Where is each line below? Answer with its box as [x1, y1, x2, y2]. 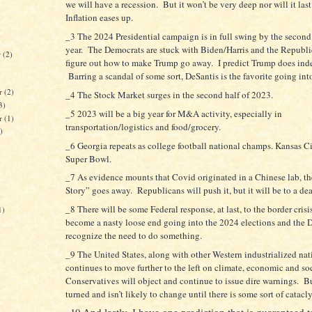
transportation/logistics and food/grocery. [65, 120, 221, 133]
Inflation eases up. [65, 11, 133, 24]
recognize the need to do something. [65, 229, 202, 242]
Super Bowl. [65, 152, 111, 165]
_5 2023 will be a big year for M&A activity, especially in [65, 107, 282, 120]
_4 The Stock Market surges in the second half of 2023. [65, 88, 273, 101]
